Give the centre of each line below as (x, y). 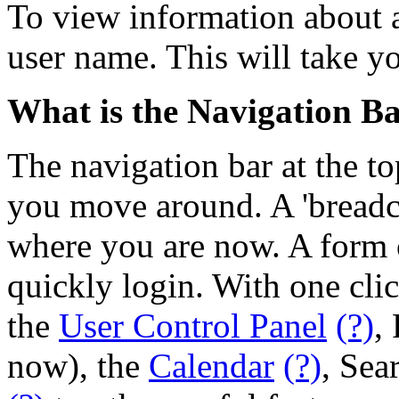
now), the (78, 365)
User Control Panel (193, 325)
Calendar (212, 365)
